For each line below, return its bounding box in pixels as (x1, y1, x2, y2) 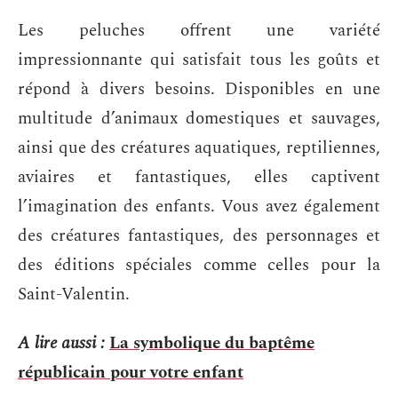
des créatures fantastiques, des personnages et (18, 222, 380, 249)
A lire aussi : (18, 330, 105, 356)
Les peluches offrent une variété (18, 17, 380, 44)
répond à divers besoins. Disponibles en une (18, 76, 380, 102)
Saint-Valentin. (18, 281, 130, 307)
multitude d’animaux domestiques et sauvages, (18, 105, 380, 131)
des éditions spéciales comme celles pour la (18, 251, 380, 278)
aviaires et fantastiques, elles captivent (18, 163, 380, 190)
